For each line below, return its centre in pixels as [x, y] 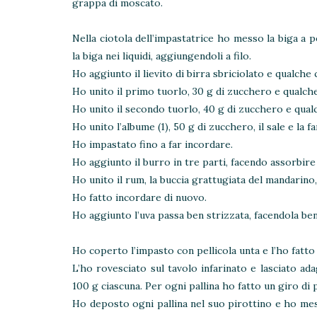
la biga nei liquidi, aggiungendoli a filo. [162, 56]
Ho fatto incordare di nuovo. [139, 197]
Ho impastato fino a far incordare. [152, 144]
